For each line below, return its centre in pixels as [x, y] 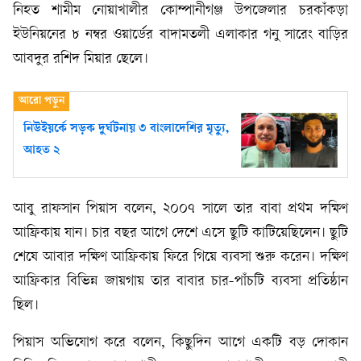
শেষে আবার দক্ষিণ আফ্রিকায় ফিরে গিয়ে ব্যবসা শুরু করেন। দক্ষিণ [180, 257]
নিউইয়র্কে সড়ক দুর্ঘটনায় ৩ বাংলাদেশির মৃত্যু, [126, 130]
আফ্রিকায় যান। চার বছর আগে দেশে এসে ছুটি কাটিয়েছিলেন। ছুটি [180, 233]
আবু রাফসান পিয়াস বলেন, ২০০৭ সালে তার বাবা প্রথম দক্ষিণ [180, 209]
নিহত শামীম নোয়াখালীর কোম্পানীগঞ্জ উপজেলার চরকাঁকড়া [180, 11]
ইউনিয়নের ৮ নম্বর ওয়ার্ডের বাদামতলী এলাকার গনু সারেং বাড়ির [180, 35]
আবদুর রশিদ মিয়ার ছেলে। [81, 60]
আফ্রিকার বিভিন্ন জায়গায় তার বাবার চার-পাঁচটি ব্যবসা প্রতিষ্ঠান [180, 281]
